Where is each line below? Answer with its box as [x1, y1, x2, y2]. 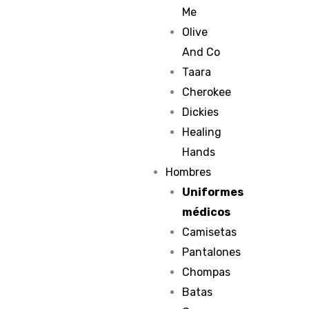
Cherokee [182, 86, 232, 99]
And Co [182, 46, 221, 59]
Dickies [182, 106, 219, 119]
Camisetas [182, 226, 237, 239]
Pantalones [182, 246, 241, 259]
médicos [182, 206, 231, 219]
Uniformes [182, 186, 244, 199]
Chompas [182, 266, 231, 279]
